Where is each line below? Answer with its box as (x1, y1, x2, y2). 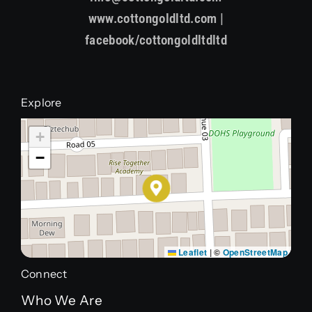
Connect (20, 266, 68, 281)
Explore (20, 95, 62, 109)
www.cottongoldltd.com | (88, 10, 224, 26)
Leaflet (175, 245, 208, 258)
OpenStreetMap (222, 245, 288, 258)
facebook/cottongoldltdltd (84, 31, 228, 48)
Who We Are (20, 292, 102, 309)
